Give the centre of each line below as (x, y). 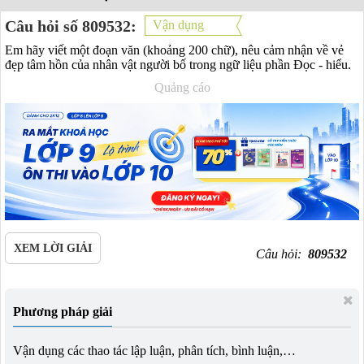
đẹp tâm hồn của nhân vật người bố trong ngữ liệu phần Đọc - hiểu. (180, 65)
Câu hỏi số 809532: (71, 26)
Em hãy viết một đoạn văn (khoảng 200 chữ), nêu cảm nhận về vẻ (174, 50)
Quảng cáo (182, 87)
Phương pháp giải (63, 311)
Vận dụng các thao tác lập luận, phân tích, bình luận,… (154, 350)
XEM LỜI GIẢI (53, 248)
